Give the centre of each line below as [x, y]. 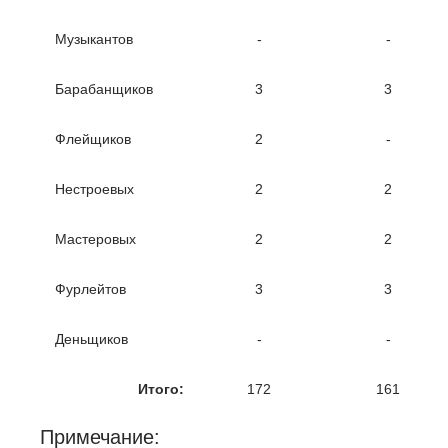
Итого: [161, 389]
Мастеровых [95, 239]
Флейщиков [93, 139]
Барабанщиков [104, 89]
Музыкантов [94, 39]
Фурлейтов [90, 289]
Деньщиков [91, 339]
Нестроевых [94, 189]
